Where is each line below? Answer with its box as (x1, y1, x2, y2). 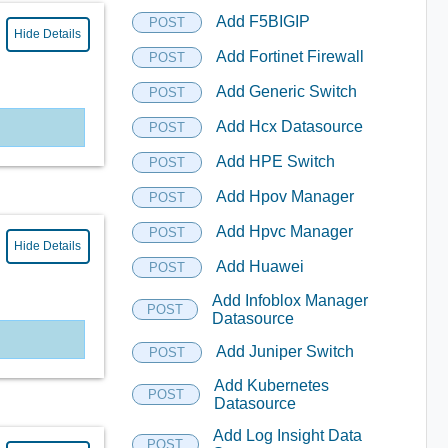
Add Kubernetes (213, 376, 329, 394)
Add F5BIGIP (215, 13, 310, 30)
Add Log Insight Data (213, 426, 363, 444)
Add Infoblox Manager (211, 291, 368, 309)
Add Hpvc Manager (215, 223, 353, 240)
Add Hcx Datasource (215, 118, 363, 135)
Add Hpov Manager (215, 188, 354, 205)
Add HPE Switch (215, 153, 335, 170)
